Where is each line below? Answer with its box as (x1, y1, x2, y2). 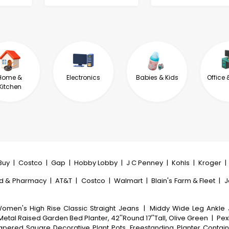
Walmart (114, 176, 143, 186)
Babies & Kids (135, 73, 178, 82)
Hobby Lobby (74, 158, 118, 168)
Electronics (66, 73, 100, 82)
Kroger (198, 158, 222, 168)
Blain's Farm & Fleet (151, 176, 216, 186)
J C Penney (126, 158, 164, 168)
